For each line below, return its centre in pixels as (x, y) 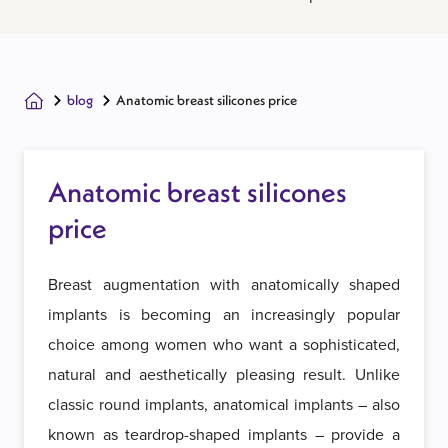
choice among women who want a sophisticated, (224, 345)
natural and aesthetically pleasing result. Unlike (224, 375)
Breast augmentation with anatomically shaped (224, 285)
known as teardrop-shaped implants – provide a (224, 435)
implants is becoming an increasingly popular (224, 315)
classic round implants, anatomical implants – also (224, 405)
